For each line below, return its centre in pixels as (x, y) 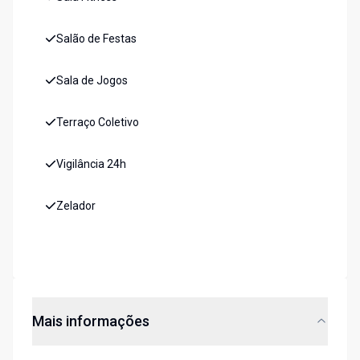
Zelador (76, 206)
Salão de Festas (96, 39)
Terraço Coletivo (98, 123)
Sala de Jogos (92, 81)
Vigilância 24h (91, 164)
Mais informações (91, 321)
